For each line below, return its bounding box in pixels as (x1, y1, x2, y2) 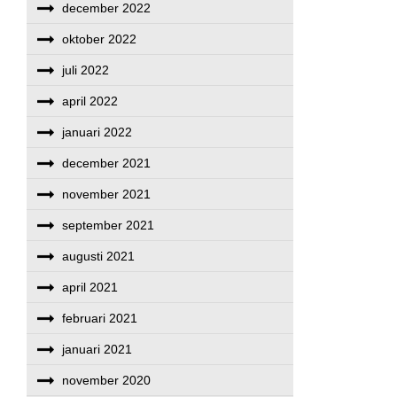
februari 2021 (62, 311, 138, 325)
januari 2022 (62, 125, 133, 139)
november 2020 (62, 373, 152, 387)
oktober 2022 (62, 32, 137, 46)
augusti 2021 (62, 249, 136, 263)
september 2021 (62, 218, 155, 232)
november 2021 (62, 187, 152, 201)
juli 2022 (62, 63, 110, 77)
